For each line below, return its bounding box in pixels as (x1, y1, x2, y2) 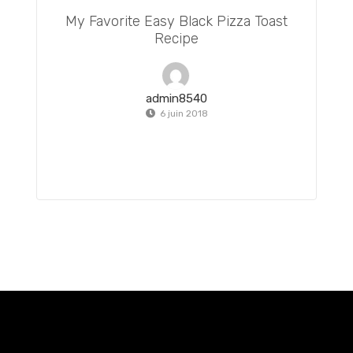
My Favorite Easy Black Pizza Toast (65, 12, 288, 30)
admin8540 (146, 91, 207, 106)
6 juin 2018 (159, 107, 208, 119)
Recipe (154, 29, 199, 47)
